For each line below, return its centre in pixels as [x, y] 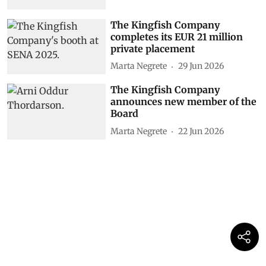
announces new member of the [184, 102]
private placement [153, 48]
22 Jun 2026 [201, 131]
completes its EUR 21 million [177, 37]
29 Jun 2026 [201, 66]
